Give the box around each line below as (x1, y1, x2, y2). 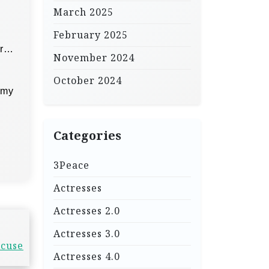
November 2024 (53, 51, 134, 64)
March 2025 (53, 5, 113, 19)
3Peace (53, 159, 89, 172)
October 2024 (53, 74, 122, 87)
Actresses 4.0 (53, 250, 120, 263)
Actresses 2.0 (53, 204, 120, 217)
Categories (53, 128, 121, 143)
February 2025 (53, 28, 128, 41)
